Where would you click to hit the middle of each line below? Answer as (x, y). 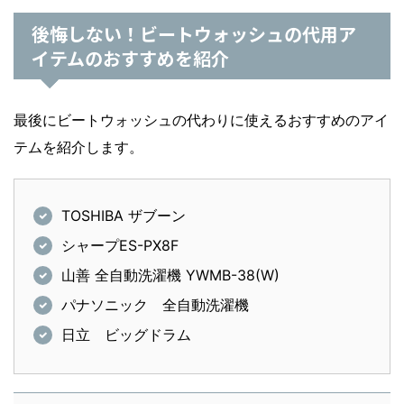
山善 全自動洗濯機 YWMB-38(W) (171, 275)
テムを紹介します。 (78, 147)
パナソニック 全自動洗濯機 (156, 305)
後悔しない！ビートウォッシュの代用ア (194, 34)
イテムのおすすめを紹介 (130, 59)
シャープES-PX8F (120, 246)
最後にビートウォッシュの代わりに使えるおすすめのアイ (201, 120)
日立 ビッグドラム (127, 335)
